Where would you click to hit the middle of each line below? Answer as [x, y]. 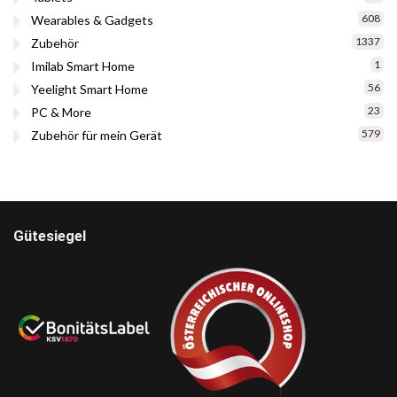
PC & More [61, 112]
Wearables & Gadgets [92, 19]
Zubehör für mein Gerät [97, 135]
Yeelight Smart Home [90, 89]
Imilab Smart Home [83, 66]
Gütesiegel [50, 235]
